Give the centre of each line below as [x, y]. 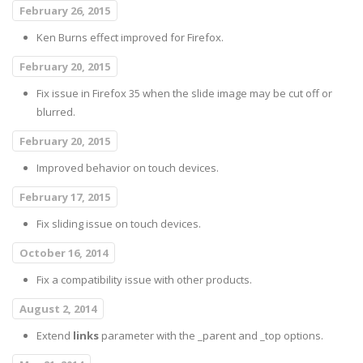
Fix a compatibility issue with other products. [144, 280]
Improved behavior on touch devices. [128, 168]
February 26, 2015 [65, 11]
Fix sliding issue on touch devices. [119, 224]
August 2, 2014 [58, 309]
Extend [55, 336]
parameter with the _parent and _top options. [211, 336]
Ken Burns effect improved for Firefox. [130, 38]
